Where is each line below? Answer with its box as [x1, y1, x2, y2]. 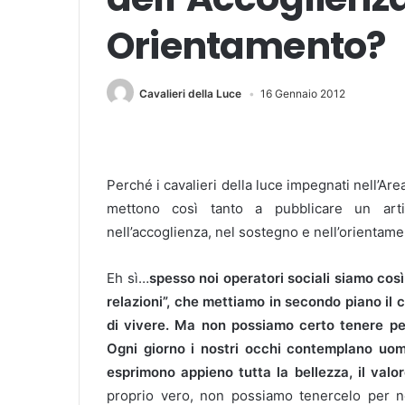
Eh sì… [107, 269, 149, 287]
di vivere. [107, 316, 175, 334]
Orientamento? [107, 20, 386, 71]
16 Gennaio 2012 [260, 86, 345, 100]
